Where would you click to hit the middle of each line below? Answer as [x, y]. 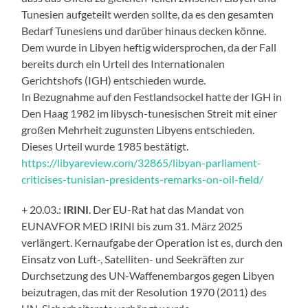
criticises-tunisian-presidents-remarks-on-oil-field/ [143, 179]
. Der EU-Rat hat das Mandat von [167, 209]
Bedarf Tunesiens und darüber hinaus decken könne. [144, 30]
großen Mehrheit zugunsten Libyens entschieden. [138, 129]
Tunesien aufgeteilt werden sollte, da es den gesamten [148, 14]
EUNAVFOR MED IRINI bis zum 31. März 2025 [132, 225]
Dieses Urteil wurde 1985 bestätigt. [105, 146]
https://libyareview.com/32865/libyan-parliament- [142, 162]
